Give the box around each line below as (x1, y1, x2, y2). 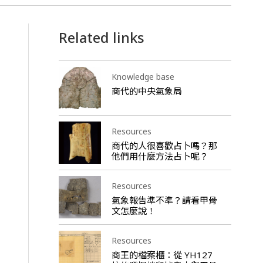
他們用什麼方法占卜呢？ (111, 150, 208, 162)
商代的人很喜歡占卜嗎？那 (111, 139, 217, 151)
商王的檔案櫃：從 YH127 (111, 248, 213, 261)
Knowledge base (111, 70, 174, 82)
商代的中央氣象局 (111, 85, 182, 97)
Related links (58, 28, 144, 47)
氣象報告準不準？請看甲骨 (111, 194, 217, 206)
